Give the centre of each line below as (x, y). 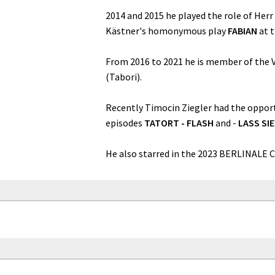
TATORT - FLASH (179, 123)
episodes (125, 123)
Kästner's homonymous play (167, 31)
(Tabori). (124, 77)
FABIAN (242, 31)
